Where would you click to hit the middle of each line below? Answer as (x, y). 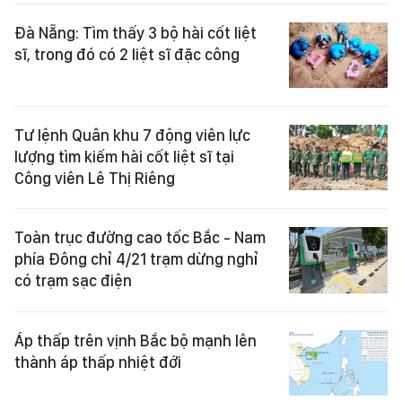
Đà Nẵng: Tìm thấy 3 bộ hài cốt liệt (135, 32)
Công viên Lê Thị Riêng (95, 178)
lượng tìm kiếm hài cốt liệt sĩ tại (124, 156)
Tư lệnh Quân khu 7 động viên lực (132, 135)
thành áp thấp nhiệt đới (98, 362)
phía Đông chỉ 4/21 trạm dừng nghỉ (136, 259)
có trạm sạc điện (73, 281)
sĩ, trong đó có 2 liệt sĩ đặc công (127, 54)
